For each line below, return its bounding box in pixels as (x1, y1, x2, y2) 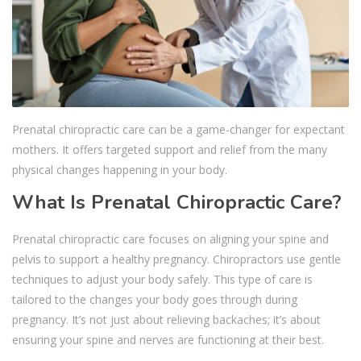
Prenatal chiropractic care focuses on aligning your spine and (12, 230, 329, 247)
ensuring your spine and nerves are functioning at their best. (12, 331, 324, 347)
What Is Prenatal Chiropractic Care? (12, 189, 342, 215)
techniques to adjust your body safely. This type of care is (12, 271, 313, 287)
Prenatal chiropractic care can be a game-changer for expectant (12, 121, 345, 137)
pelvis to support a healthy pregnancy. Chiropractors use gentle (12, 251, 341, 267)
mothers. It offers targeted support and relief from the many (12, 141, 327, 157)
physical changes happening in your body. (12, 161, 227, 177)
